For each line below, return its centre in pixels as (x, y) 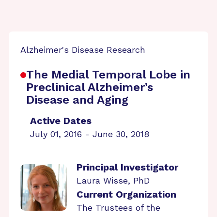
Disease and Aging (77, 100)
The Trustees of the (118, 208)
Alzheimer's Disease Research (83, 50)
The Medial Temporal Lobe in (108, 75)
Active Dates (61, 121)
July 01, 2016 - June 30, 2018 (90, 134)
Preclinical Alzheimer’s (90, 87)
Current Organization (126, 194)
